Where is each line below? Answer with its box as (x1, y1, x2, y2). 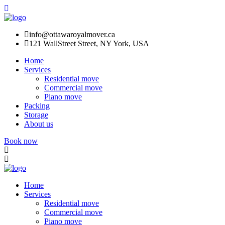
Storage (24, 110, 48, 119)
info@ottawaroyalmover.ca (29, 30, 115, 39)
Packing (24, 101, 50, 110)
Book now (4, 137, 38, 145)
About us (24, 120, 53, 128)
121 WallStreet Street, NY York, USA (29, 39, 149, 48)
